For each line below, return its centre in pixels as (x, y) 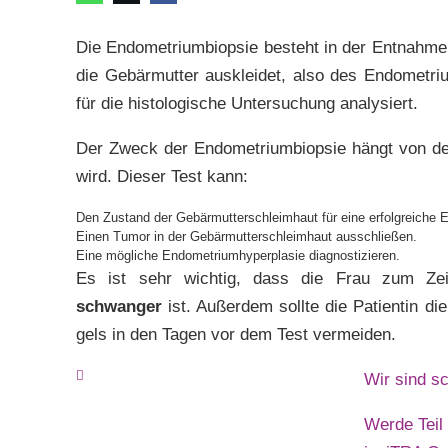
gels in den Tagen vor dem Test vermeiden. (236, 334)
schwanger (119, 306)
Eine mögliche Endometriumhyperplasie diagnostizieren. (238, 255)
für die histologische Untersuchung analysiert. (247, 103)
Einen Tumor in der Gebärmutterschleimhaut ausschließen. (246, 236)
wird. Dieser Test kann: (162, 176)
